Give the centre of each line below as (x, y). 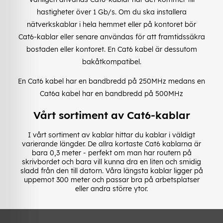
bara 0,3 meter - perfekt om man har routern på (111, 153)
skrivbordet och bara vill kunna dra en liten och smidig (111, 162)
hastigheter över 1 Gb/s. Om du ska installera (111, 12)
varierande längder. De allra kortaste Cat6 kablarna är (111, 144)
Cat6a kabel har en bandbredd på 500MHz (111, 93)
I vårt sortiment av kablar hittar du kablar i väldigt (111, 135)
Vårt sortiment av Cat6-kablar (111, 115)
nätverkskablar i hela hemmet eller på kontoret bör (111, 24)
